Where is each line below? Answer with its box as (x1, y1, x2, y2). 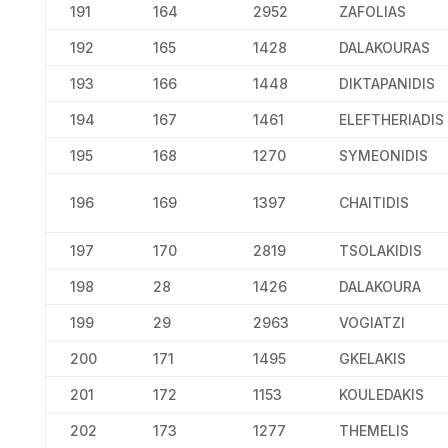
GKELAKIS (338, 350, 406, 367)
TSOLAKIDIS (338, 242, 422, 259)
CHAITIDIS (338, 194, 409, 211)
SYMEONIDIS (338, 147, 428, 164)
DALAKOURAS (338, 39, 430, 56)
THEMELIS (338, 422, 409, 439)
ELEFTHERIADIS (338, 111, 444, 128)
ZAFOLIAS (338, 3, 406, 20)
